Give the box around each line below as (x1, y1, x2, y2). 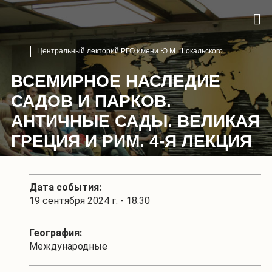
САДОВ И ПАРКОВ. (11, 91, 171, 110)
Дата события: (29, 181, 101, 193)
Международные (29, 240, 107, 252)
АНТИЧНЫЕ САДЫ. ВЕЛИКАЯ (11, 111, 260, 131)
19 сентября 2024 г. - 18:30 (29, 194, 150, 206)
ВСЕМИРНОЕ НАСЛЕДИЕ (11, 71, 220, 90)
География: (29, 226, 82, 239)
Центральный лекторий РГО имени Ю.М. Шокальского (37, 46, 223, 55)
